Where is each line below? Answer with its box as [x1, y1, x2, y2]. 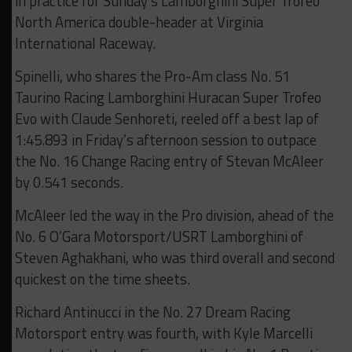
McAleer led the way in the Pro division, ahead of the [14, 203, 334, 226]
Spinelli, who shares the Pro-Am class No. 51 [14, 64, 290, 87]
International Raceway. [14, 31, 156, 54]
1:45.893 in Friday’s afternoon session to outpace [14, 128, 317, 151]
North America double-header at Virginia [14, 10, 263, 33]
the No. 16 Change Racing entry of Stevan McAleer [14, 149, 324, 172]
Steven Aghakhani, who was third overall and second [14, 246, 335, 269]
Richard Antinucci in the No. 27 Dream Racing [14, 300, 291, 323]
